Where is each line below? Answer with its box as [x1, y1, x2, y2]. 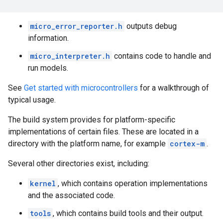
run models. [28, 63, 68, 73]
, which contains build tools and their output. [53, 209, 204, 218]
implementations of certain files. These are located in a [8, 127, 199, 136]
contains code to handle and [112, 51, 211, 61]
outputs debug [124, 21, 177, 31]
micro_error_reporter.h [30, 21, 122, 31]
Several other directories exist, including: [8, 159, 149, 168]
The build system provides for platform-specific [8, 115, 175, 124]
